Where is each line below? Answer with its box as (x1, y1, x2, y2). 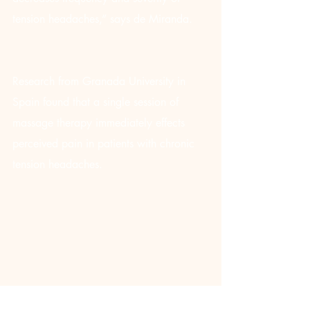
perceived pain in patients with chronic (12, 136, 198, 151)
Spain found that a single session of (12, 95, 182, 109)
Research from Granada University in (12, 74, 189, 89)
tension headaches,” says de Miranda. (12, 12, 192, 26)
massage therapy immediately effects (12, 116, 188, 130)
